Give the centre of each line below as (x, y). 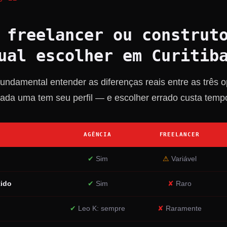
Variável (183, 159)
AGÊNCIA (98, 135)
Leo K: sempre (101, 209)
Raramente (182, 209)
